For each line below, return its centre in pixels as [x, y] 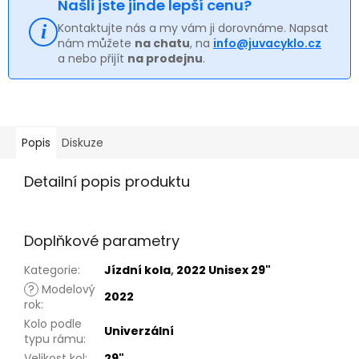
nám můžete [96, 43]
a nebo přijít [93, 58]
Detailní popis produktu [107, 181]
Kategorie [51, 270]
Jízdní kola [137, 270]
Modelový [67, 289]
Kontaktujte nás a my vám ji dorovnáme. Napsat [193, 28]
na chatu [162, 43]
